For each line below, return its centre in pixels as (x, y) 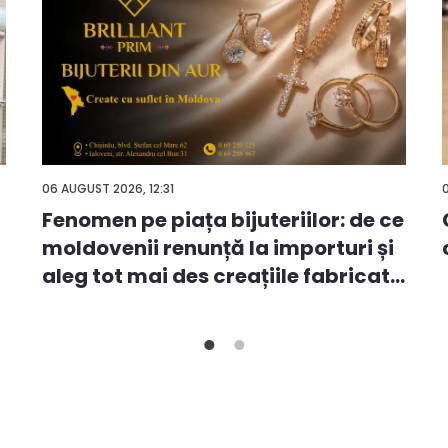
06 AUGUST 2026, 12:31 (108, 188)
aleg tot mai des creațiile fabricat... (223, 276)
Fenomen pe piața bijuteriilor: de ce (223, 220)
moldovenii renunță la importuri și (218, 248)
